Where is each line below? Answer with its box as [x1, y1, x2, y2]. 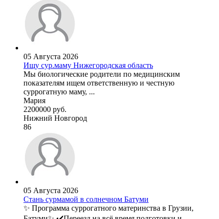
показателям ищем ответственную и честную [23, 79, 175, 88]
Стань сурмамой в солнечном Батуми [23, 195, 149, 204]
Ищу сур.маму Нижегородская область [23, 61, 153, 70]
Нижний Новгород [23, 114, 87, 123]
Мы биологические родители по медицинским [23, 70, 180, 79]
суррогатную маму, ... [23, 88, 95, 96]
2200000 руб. [23, 105, 66, 114]
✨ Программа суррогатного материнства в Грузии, [23, 204, 194, 213]
